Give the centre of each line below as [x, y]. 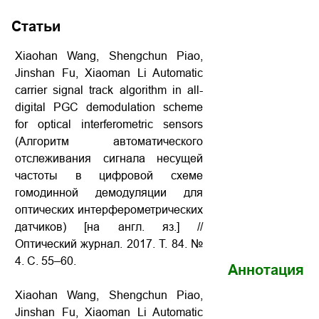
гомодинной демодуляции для [109, 193]
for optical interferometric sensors [109, 124]
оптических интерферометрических [109, 210]
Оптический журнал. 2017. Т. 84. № [109, 244]
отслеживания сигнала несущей [109, 158]
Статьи [36, 26]
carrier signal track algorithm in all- [109, 90]
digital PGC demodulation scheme [109, 107]
